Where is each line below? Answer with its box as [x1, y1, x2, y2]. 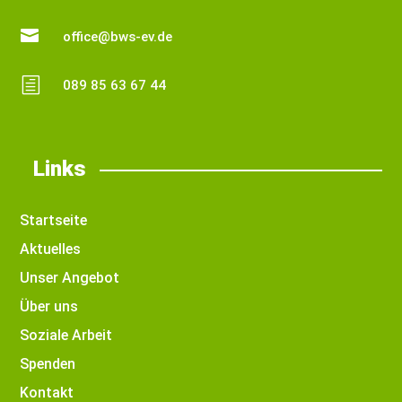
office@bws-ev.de [62, 28, 172, 45]
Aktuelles [20, 240, 82, 258]
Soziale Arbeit [20, 327, 113, 345]
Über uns [20, 298, 79, 316]
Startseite [20, 212, 88, 230]
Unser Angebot [20, 269, 120, 287]
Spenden [20, 355, 76, 373]
